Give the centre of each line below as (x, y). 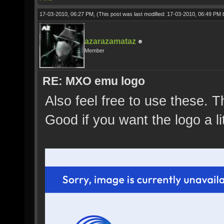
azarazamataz (110, 41)
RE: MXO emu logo (94, 81)
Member (94, 50)
